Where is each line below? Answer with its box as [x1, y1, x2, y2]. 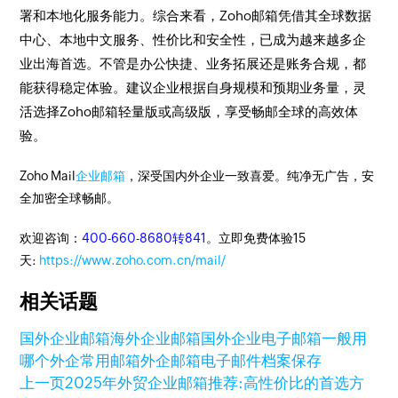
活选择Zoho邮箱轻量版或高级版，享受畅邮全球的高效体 [20, 104, 359, 119]
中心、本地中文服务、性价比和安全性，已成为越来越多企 [20, 32, 367, 47]
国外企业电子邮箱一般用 [201, 330, 368, 347]
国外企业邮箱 [20, 330, 111, 347]
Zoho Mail [20, 169, 76, 183]
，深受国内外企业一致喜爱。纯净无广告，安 [125, 169, 375, 183]
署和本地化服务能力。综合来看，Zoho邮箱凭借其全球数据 [20, 8, 372, 23]
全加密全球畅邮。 [20, 191, 120, 205]
